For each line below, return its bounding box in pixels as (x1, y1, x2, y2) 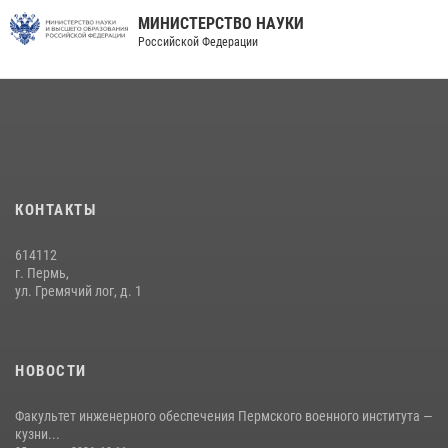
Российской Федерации (133, 35, 254, 49)
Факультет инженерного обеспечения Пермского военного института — (15, 408, 433, 424)
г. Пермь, (15, 265, 69, 281)
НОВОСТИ (15, 362, 87, 380)
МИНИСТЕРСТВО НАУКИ (133, 14, 300, 33)
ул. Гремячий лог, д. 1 (15, 283, 142, 299)
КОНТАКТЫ (15, 201, 96, 219)
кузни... (15, 426, 60, 442)
